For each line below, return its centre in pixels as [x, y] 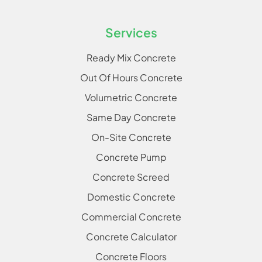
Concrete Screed [131, 177]
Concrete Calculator [131, 236]
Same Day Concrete [131, 117]
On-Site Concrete [131, 137]
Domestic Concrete [131, 196]
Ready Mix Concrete [131, 57]
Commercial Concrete [131, 216]
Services [131, 32]
